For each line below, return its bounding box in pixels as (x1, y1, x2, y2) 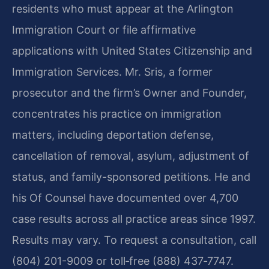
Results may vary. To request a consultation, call (12, 233, 256, 246)
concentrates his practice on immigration (12, 107, 222, 120)
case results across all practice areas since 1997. (12, 212, 256, 225)
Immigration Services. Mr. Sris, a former (12, 65, 213, 78)
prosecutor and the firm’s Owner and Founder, (12, 86, 247, 99)
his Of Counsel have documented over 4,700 (12, 191, 238, 204)
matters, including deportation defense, (12, 128, 214, 141)
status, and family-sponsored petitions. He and (12, 170, 250, 183)
